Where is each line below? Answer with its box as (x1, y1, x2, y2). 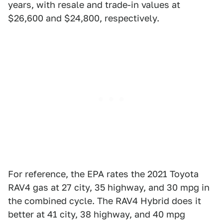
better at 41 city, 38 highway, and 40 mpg (8, 209, 185, 220)
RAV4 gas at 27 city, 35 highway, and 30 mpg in (8, 182, 210, 193)
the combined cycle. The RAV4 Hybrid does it (8, 195, 201, 206)
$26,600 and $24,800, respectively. (8, 12, 159, 23)
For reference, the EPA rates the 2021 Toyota (8, 168, 199, 179)
